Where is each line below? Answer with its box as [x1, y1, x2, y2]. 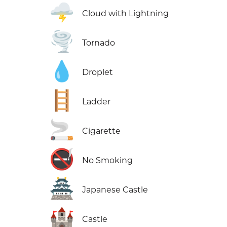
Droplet [82, 67, 113, 78]
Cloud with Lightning [82, 9, 169, 19]
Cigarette [82, 126, 121, 136]
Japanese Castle [82, 185, 148, 195]
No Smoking [82, 156, 133, 166]
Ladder [82, 97, 111, 107]
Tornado [82, 38, 116, 48]
